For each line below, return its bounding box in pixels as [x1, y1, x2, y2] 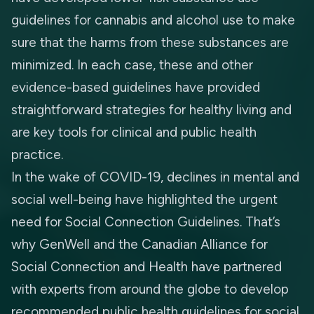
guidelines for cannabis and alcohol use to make [11, 12, 295, 28]
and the [93, 236, 142, 252]
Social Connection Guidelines [65, 214, 240, 230]
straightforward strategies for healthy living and [11, 102, 292, 118]
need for [11, 214, 65, 230]
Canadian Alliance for [142, 236, 268, 252]
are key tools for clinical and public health [11, 124, 257, 140]
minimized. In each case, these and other [11, 57, 253, 73]
